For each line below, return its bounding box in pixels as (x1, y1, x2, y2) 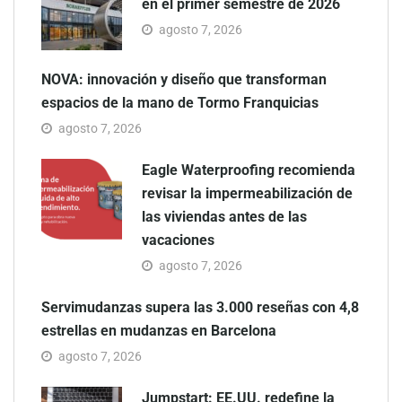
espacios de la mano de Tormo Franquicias (41, 93, 319, 111)
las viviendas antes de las (142, 207, 307, 225)
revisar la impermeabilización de (142, 184, 353, 202)
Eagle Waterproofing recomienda (142, 161, 355, 179)
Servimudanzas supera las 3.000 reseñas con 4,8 (41, 298, 359, 316)
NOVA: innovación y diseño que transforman (41, 70, 327, 88)
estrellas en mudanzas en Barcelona (41, 321, 276, 339)
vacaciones (142, 231, 214, 249)
